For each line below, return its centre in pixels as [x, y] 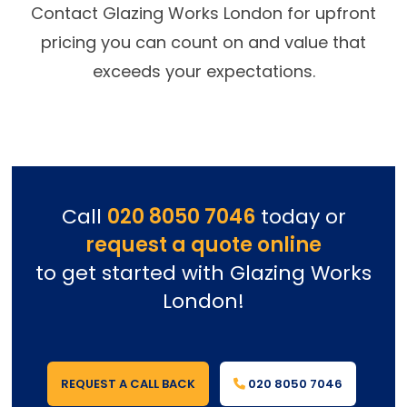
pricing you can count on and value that [203, 42]
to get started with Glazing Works [203, 273]
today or [300, 216]
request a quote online [203, 244]
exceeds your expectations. [203, 71]
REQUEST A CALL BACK [128, 383]
